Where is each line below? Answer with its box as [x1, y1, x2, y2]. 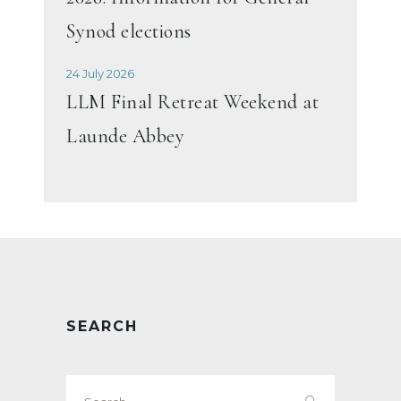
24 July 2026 [66, 65, 134, 81]
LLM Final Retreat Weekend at [66, 90, 319, 114]
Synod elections [66, 19, 192, 43]
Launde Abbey [66, 124, 184, 148]
